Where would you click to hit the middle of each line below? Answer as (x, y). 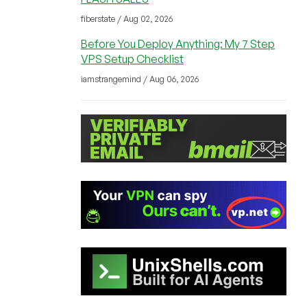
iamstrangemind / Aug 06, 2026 (140, 79)
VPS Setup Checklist (132, 59)
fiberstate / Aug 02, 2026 (127, 19)
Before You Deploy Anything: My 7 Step (178, 44)
